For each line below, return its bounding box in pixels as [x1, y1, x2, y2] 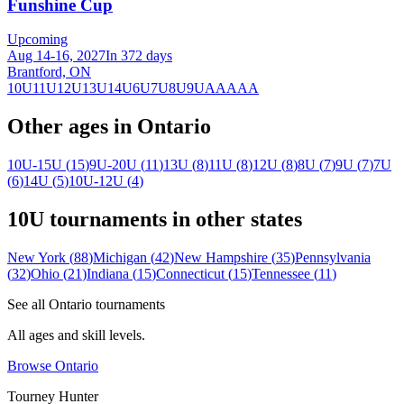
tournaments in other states [44, 207, 302, 232]
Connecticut [156, 266, 225, 281]
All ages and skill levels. [7, 327, 145, 343]
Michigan [93, 250, 147, 265]
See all [7, 297, 49, 312]
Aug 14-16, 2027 [7, 48, 106, 64]
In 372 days [106, 48, 172, 64]
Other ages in [7, 115, 137, 139]
